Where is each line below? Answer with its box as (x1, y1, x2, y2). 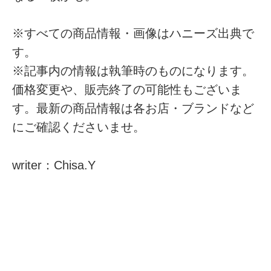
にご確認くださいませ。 (12, 120, 146, 134)
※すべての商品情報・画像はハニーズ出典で (12, 27, 255, 41)
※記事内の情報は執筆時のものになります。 (12, 64, 255, 78)
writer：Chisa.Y (12, 158, 96, 172)
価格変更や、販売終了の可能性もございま (12, 83, 243, 97)
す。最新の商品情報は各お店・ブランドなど (12, 102, 255, 116)
